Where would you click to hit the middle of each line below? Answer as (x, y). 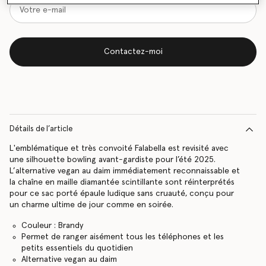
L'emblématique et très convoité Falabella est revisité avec (119, 148)
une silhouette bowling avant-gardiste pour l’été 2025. (113, 160)
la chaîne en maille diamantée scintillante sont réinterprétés (122, 182)
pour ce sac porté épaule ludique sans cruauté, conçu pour (122, 194)
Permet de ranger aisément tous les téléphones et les (122, 237)
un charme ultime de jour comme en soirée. (91, 205)
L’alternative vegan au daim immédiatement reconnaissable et (125, 171)
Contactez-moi (133, 52)
